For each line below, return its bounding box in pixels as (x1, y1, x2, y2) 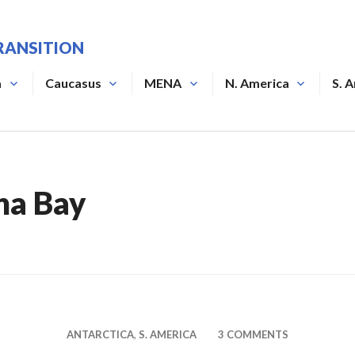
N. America (224, 75, 289, 90)
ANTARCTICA (67, 328, 134, 341)
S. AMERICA (139, 328, 197, 341)
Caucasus (44, 75, 101, 90)
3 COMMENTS (218, 328, 288, 341)
